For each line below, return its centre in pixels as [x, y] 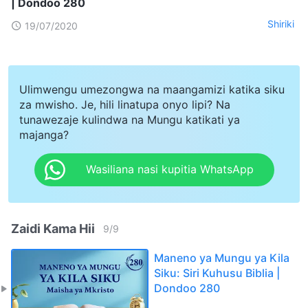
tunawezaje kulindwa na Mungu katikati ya [130, 119]
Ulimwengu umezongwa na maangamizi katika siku [152, 89]
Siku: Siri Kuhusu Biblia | [217, 273]
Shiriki [281, 24]
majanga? [44, 134]
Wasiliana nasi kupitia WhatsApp [169, 169]
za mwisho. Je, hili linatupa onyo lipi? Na [125, 104]
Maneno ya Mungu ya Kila [222, 257]
